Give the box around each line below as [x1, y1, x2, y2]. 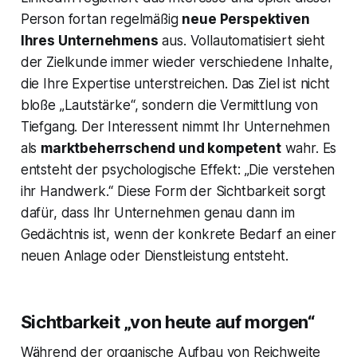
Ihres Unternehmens [20, 33, 159, 49]
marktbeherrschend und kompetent [41, 140, 281, 157]
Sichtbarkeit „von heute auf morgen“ [20, 312, 315, 333]
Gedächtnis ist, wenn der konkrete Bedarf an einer [20, 226, 336, 243]
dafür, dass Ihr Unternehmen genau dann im [20, 205, 295, 222]
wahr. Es [280, 140, 337, 157]
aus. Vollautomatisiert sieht [158, 33, 325, 49]
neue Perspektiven [182, 11, 310, 28]
